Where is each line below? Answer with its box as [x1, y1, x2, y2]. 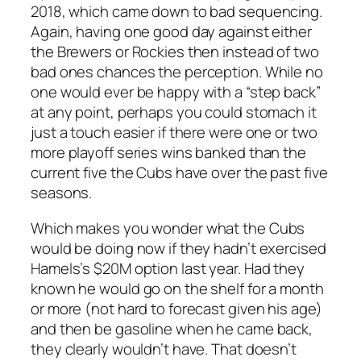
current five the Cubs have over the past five [31, 162, 328, 184]
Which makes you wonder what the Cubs [31, 217, 305, 239]
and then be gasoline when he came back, [31, 317, 313, 339]
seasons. [31, 182, 93, 204]
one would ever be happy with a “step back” [31, 81, 321, 103]
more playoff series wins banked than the [31, 142, 306, 164]
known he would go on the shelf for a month [31, 277, 324, 299]
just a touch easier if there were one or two [31, 122, 317, 143]
